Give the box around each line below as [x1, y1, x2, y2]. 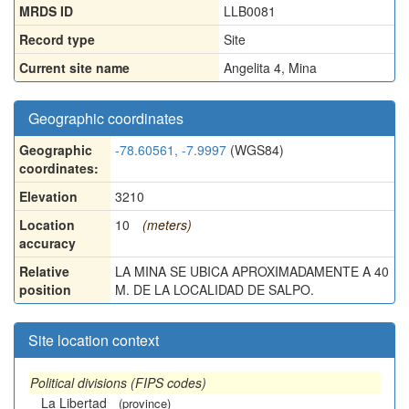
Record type [19, 30, 95, 48]
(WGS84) [226, 141, 284, 159]
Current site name [19, 58, 130, 77]
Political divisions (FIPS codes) [30, 373, 206, 392]
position [19, 280, 71, 299]
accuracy [19, 234, 76, 252]
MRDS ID [19, 2, 73, 20]
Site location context [28, 330, 159, 351]
